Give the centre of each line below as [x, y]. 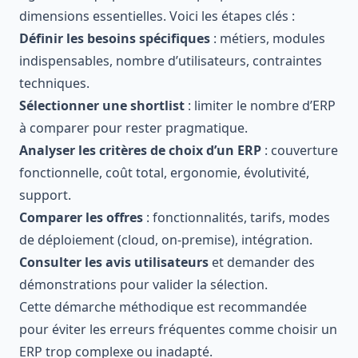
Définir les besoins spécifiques [115, 38]
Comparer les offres [81, 217]
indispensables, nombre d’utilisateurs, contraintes [171, 60]
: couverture [300, 150]
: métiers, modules [268, 38]
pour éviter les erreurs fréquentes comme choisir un [178, 329]
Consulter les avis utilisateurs [114, 262]
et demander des [262, 262]
